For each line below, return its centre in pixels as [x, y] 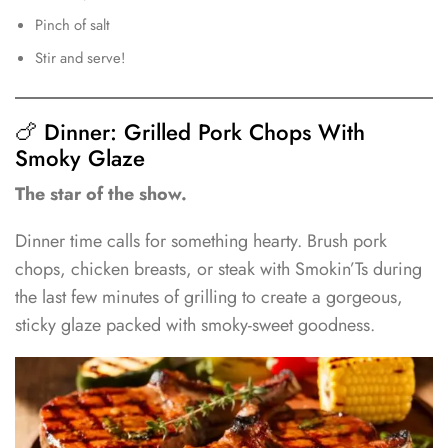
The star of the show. [101, 194]
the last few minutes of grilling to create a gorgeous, [209, 296]
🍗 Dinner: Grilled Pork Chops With [190, 132]
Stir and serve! [80, 58]
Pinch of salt [72, 25]
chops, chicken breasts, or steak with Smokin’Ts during [218, 268]
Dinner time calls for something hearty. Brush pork [201, 240]
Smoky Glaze [80, 158]
